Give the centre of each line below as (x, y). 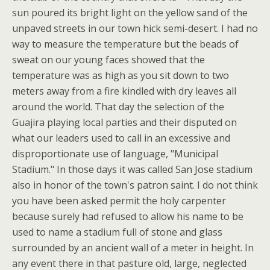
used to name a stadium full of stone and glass (117, 232)
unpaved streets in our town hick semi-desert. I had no (135, 28)
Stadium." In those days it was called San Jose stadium (132, 169)
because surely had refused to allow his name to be (128, 216)
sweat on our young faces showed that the (108, 60)
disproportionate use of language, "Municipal (115, 154)
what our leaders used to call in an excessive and (121, 138)
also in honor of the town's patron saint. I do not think (135, 185)
